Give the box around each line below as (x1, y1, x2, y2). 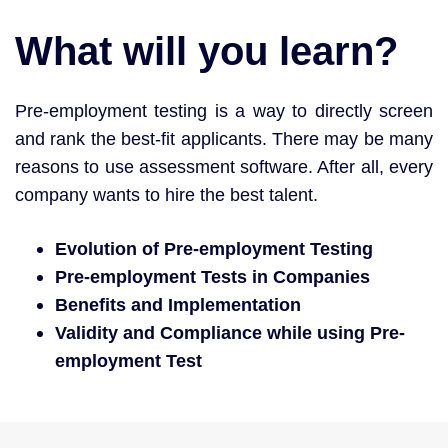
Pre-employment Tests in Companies (55, 266, 370, 287)
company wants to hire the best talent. (15, 185, 318, 206)
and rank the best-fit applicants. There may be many (15, 129, 433, 150)
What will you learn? (15, 28, 398, 73)
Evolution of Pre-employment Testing (55, 238, 373, 259)
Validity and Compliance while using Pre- (55, 322, 405, 343)
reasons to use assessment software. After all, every (15, 157, 433, 178)
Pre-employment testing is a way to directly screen (15, 101, 433, 122)
